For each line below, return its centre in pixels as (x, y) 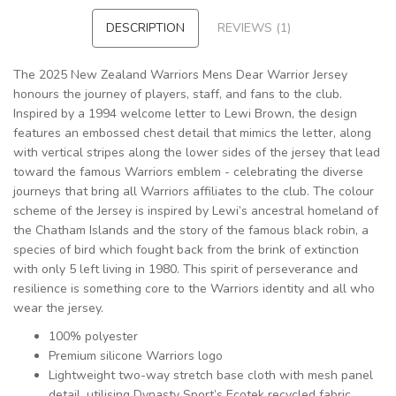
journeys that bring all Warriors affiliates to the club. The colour (194, 192)
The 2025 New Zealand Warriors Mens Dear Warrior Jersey (180, 75)
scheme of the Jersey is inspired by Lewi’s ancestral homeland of (196, 211)
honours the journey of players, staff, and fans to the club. (178, 95)
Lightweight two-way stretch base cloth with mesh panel (211, 376)
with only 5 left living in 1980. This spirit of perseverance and (186, 270)
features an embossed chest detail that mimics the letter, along (192, 133)
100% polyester (93, 337)
